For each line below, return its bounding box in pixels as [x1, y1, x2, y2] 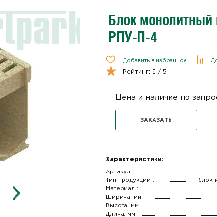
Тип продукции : [105, 177, 154, 183]
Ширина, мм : [105, 194, 145, 200]
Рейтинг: [122, 69, 152, 75]
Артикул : [105, 169, 134, 174]
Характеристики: [105, 156, 164, 162]
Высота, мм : [105, 202, 142, 208]
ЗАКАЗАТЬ [140, 117, 172, 123]
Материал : [105, 186, 138, 191]
